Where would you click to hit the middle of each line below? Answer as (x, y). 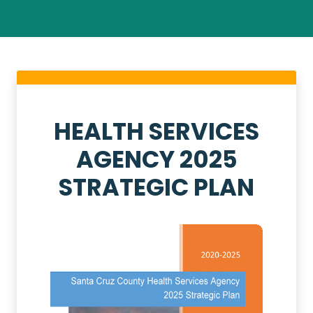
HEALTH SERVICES (156, 131)
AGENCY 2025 (156, 159)
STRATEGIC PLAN (156, 187)
